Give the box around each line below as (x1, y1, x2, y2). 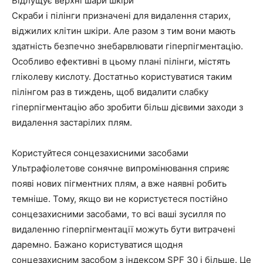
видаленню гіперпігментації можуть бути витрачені (12, 224, 235, 235)
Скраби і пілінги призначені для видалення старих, (12, 10, 231, 22)
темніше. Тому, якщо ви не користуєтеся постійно (12, 193, 228, 205)
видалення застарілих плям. (12, 117, 132, 129)
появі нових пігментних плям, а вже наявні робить (12, 178, 227, 190)
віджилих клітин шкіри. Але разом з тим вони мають (12, 25, 235, 37)
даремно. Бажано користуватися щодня (12, 239, 183, 251)
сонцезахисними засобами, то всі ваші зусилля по (12, 208, 226, 220)
